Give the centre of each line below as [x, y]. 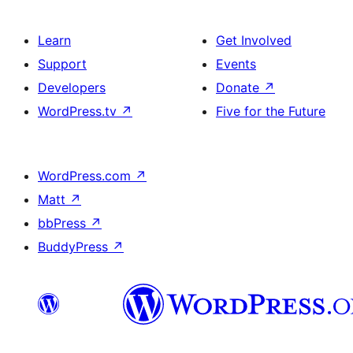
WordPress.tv [79, 111]
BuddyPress [75, 247]
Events [236, 64]
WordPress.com [86, 176]
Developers [72, 87]
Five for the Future [271, 111]
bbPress [64, 223]
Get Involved [254, 40]
